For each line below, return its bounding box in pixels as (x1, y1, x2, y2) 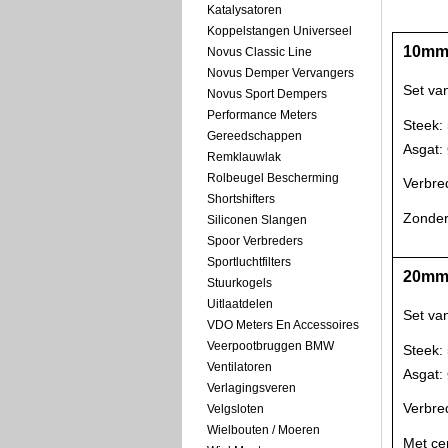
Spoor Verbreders (207, 234, 303, 248)
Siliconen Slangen (207, 213, 307, 227)
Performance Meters (207, 108, 317, 122)
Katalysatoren (207, 3, 282, 17)
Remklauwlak (207, 150, 281, 164)
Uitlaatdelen (207, 297, 273, 311)
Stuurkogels (207, 276, 272, 290)
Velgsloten (207, 402, 264, 416)
